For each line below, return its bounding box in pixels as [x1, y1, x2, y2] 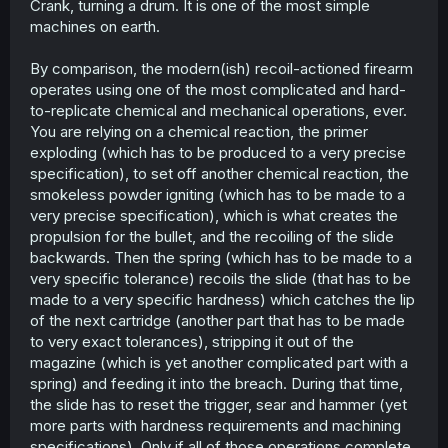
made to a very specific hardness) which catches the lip [30, 290, 415, 310]
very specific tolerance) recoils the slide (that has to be [30, 269, 411, 289]
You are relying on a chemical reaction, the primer [30, 122, 368, 142]
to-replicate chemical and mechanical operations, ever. [30, 101, 407, 121]
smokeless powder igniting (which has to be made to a [30, 185, 405, 205]
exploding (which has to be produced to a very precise [30, 143, 406, 163]
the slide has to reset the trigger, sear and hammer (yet [30, 395, 407, 415]
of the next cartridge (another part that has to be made [30, 311, 405, 331]
